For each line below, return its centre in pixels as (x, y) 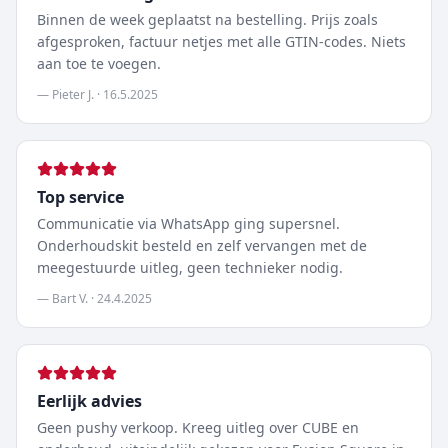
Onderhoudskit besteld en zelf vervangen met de (202, 245)
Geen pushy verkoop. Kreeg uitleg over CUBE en (198, 427)
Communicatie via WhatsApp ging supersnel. (188, 223)
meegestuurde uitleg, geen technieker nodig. (190, 267)
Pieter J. (73, 94)
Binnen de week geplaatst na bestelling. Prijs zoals (207, 19)
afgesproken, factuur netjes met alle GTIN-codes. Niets (221, 41)
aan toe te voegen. (99, 63)
